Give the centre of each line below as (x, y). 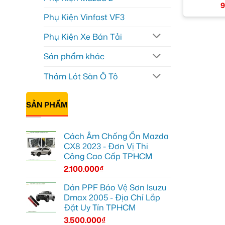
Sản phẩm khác (74, 57)
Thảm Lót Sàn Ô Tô (81, 77)
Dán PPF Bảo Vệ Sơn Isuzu (115, 187)
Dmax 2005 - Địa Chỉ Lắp (112, 197)
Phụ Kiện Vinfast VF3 (84, 17)
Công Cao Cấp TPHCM (108, 156)
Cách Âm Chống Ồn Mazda (116, 136)
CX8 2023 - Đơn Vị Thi (106, 146)
